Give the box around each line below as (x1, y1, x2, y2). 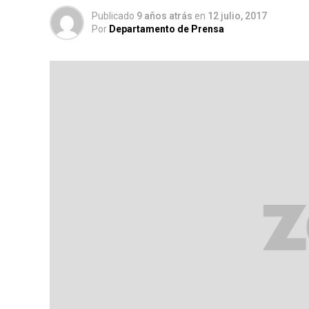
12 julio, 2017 (208, 10, 267, 21)
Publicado (92, 10, 134, 21)
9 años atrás (137, 10, 192, 21)
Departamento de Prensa (109, 23, 224, 34)
